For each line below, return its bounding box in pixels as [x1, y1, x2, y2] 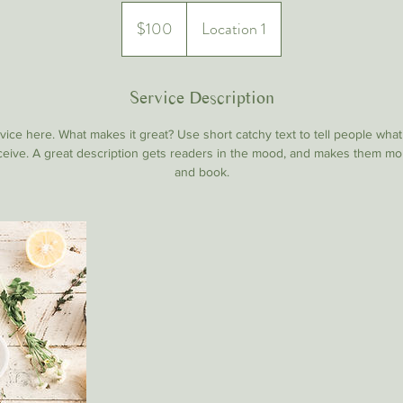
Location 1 [201, 17, 266, 40]
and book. [174, 165, 229, 179]
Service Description [129, 87, 274, 108]
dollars [122, 22, 149, 32]
